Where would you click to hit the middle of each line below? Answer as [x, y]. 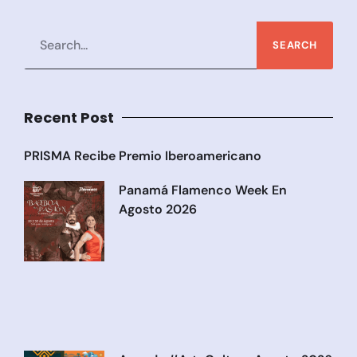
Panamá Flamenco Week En [202, 190]
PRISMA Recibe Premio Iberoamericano [143, 156]
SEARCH [295, 45]
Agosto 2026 [157, 210]
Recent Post [69, 118]
